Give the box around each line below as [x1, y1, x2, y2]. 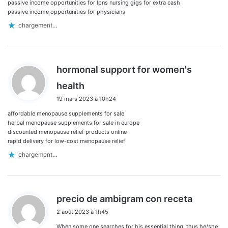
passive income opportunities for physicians [8, 8, 125, 15]
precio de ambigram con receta [56, 193, 192, 204]
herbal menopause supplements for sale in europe [8, 119, 139, 126]
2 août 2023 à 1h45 [56, 208, 108, 215]
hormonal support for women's [56, 64, 192, 75]
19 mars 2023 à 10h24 [56, 95, 116, 102]
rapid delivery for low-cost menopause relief [8, 137, 125, 145]
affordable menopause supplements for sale [8, 109, 124, 117]
